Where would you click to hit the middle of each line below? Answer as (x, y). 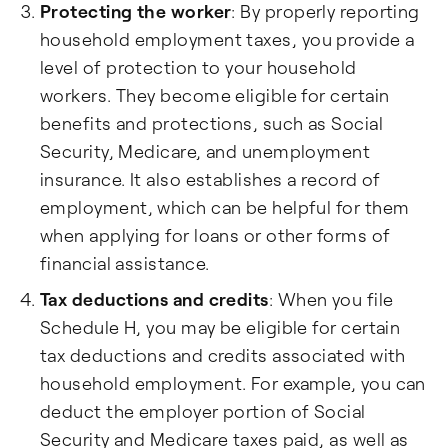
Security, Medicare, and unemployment (205, 151)
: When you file (331, 299)
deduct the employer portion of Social (203, 411)
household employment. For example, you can (233, 383)
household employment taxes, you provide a (227, 39)
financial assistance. (125, 263)
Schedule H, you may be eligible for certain (220, 327)
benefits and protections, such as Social (212, 123)
